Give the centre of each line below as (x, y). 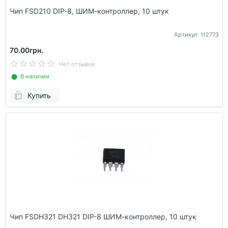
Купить (39, 95)
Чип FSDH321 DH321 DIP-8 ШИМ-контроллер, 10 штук (103, 216)
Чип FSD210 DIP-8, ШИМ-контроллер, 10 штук (89, 11)
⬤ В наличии (29, 77)
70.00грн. (26, 50)
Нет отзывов (77, 64)
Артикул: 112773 (196, 35)
